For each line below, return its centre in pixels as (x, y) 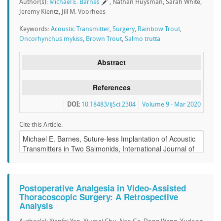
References (111, 87)
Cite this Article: (41, 125)
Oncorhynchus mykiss (51, 39)
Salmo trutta (143, 39)
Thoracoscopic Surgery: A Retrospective (99, 197)
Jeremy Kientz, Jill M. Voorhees (62, 12)
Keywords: (35, 29)
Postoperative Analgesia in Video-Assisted (103, 188)
